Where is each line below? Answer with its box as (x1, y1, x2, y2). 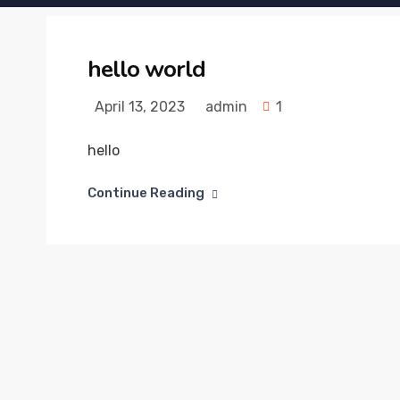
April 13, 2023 (91, 97, 185, 115)
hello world (87, 53, 205, 85)
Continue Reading (87, 184, 204, 201)
